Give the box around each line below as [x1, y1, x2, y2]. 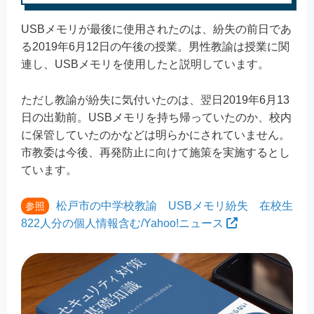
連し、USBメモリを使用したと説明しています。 [21, 58, 269, 71]
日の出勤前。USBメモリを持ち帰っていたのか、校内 [21, 111, 292, 123]
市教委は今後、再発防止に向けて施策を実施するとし [21, 146, 290, 158]
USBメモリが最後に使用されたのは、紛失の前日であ [21, 23, 292, 36]
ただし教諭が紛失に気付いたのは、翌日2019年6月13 [21, 93, 289, 106]
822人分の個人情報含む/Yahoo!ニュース [21, 217, 224, 229]
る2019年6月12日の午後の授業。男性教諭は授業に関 [21, 41, 289, 53]
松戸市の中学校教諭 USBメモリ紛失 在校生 [56, 199, 293, 212]
